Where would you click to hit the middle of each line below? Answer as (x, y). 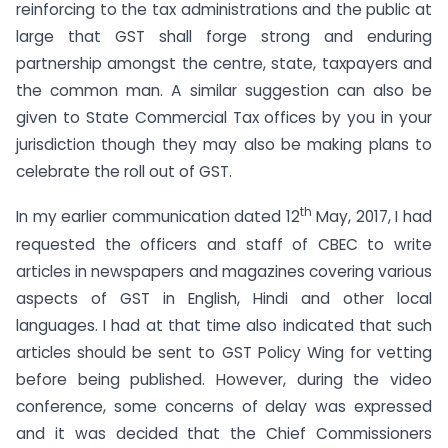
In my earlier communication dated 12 (158, 217)
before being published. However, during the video (224, 379)
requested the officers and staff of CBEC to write (224, 244)
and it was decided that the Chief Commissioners (224, 433)
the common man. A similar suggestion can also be (224, 90)
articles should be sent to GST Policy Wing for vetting (224, 352)
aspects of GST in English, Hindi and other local (224, 298)
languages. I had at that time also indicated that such (224, 325)
